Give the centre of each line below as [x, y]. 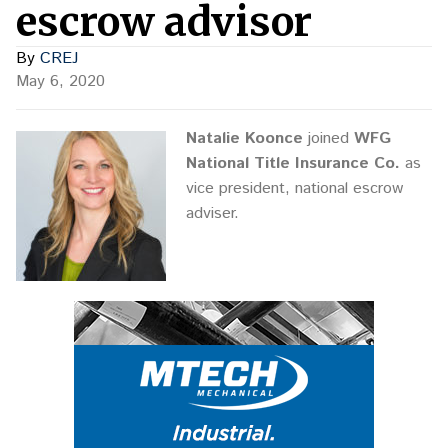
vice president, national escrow [294, 188]
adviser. [212, 213]
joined [328, 138]
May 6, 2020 [60, 81]
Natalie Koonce [244, 138]
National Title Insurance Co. [293, 163]
